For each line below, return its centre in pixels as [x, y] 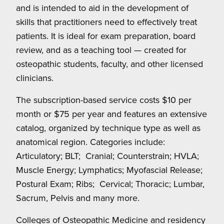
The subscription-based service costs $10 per [104, 100]
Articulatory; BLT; [48, 156]
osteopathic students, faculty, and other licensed [109, 64]
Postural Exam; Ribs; [55, 184]
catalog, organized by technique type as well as [108, 128]
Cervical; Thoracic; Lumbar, [152, 184]
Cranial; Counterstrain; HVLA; [142, 156]
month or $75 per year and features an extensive [111, 114]
